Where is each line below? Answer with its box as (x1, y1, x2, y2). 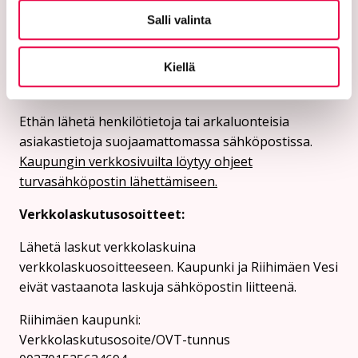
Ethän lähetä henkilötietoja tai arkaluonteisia (19, 112, 289, 130)
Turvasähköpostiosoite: (19, 79, 172, 97)
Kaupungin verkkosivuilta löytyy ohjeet (19, 152, 253, 170)
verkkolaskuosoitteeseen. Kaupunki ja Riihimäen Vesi (19, 257, 338, 276)
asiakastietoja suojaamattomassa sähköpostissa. (19, 132, 312, 150)
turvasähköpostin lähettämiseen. (19, 172, 217, 190)
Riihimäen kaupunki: (19, 310, 141, 328)
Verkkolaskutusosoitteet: (19, 205, 185, 223)
